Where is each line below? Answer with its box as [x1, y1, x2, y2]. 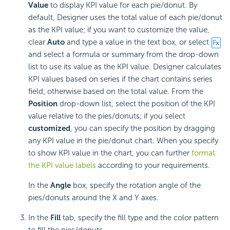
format [191, 148, 215, 158]
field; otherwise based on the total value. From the [28, 87, 203, 97]
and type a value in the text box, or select [65, 37, 211, 47]
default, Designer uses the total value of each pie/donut [28, 13, 222, 23]
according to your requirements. [96, 161, 210, 170]
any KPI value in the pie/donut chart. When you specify [28, 136, 218, 146]
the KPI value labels [28, 161, 96, 170]
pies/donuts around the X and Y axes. [28, 193, 159, 203]
